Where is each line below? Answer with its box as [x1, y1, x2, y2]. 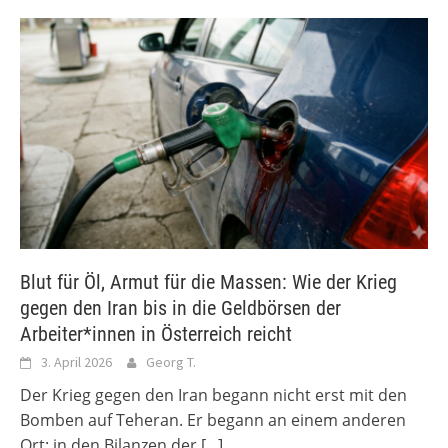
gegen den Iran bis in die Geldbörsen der [20, 296, 341, 321]
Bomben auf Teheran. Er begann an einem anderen [20, 409, 406, 432]
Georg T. [146, 353, 196, 372]
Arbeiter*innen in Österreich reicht [20, 322, 292, 347]
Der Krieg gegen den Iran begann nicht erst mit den [20, 384, 407, 407]
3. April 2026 [41, 353, 112, 372]
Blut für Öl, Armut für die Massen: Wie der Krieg [20, 270, 397, 295]
